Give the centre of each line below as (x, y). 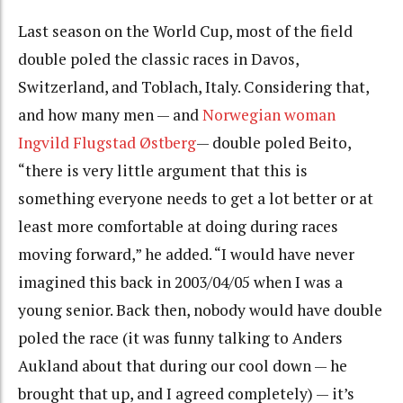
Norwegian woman (269, 115)
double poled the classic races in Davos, (158, 59)
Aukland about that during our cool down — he (183, 366)
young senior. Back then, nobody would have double (200, 310)
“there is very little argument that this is (163, 171)
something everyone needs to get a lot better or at (196, 199)
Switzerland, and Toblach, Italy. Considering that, (193, 87)
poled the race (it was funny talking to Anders (180, 338)
